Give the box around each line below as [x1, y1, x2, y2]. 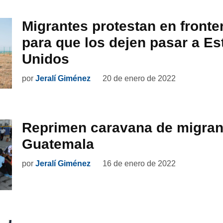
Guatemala [22, 136, 94, 152]
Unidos [22, 51, 69, 67]
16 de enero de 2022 [103, 159, 176, 168]
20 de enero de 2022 [103, 74, 176, 83]
